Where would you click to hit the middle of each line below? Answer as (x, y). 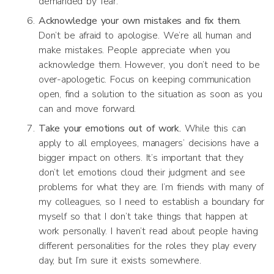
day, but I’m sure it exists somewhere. (120, 261)
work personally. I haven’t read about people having (148, 231)
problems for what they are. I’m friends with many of (151, 187)
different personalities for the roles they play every (148, 246)
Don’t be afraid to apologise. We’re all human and (145, 35)
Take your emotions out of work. (112, 128)
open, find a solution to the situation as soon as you (150, 94)
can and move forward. (87, 109)
